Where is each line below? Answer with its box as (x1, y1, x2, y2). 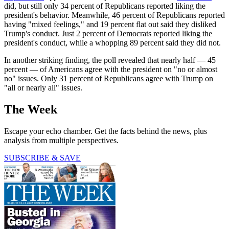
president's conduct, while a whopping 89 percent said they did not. (4, 38, 221, 48)
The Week (4, 103, 57, 117)
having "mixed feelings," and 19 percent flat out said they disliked (4, 20, 216, 29)
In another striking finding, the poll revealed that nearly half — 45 (4, 56, 216, 65)
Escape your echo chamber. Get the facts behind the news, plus (4, 127, 207, 136)
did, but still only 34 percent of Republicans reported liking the (4, 2, 205, 11)
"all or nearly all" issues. (4, 83, 82, 93)
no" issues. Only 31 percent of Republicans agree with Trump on (4, 74, 213, 83)
